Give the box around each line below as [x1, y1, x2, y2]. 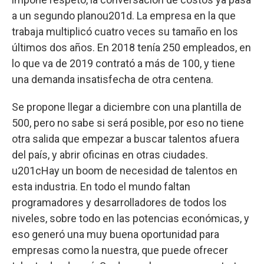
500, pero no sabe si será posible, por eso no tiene [12, 116, 244, 129]
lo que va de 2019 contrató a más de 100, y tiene [12, 57, 235, 70]
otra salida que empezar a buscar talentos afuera [12, 132, 239, 145]
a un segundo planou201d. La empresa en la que [12, 9, 236, 22]
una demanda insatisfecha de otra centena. [12, 72, 213, 85]
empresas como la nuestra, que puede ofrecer [12, 243, 228, 256]
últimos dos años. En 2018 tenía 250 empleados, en [12, 41, 251, 54]
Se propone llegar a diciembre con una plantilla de [12, 100, 242, 113]
